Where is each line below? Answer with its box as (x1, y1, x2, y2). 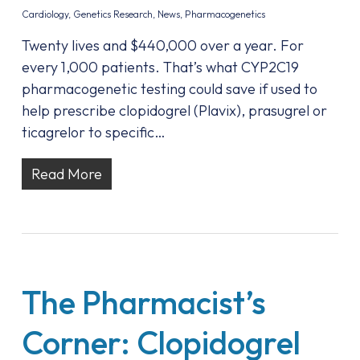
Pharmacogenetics (184, 8, 265, 20)
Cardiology (21, 8, 68, 20)
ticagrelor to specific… (21, 123, 166, 141)
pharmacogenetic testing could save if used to (21, 80, 317, 98)
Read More (31, 165, 102, 183)
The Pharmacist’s (21, 282, 266, 322)
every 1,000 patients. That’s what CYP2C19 (21, 58, 299, 76)
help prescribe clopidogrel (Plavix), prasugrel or (21, 101, 327, 120)
